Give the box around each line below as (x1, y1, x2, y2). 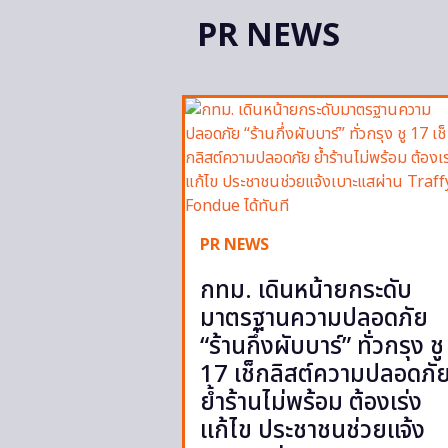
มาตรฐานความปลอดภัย (200, 300, 428, 337)
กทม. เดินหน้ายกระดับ (200, 272, 412, 309)
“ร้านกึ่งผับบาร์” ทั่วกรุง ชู (200, 328, 444, 365)
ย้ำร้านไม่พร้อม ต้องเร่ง (200, 384, 422, 421)
